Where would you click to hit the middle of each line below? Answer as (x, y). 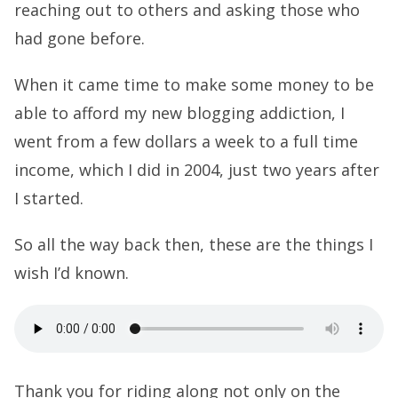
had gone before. (80, 39)
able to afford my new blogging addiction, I (179, 113)
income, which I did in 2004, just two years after (197, 170)
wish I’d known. (72, 273)
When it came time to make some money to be (194, 85)
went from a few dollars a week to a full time (186, 142)
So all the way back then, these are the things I (194, 245)
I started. (49, 199)
